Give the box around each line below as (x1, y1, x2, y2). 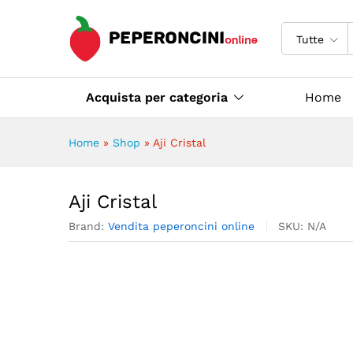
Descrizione (128, 17, 190, 31)
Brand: (69, 220, 108, 233)
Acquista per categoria (86, 90, 228, 106)
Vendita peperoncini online (108, 220, 255, 233)
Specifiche (209, 17, 266, 31)
